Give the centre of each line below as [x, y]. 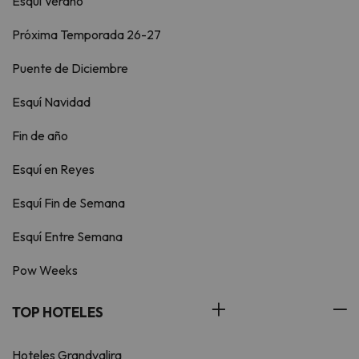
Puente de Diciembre [70, 69]
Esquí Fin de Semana [69, 203]
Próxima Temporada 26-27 [87, 35]
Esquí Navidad [51, 102]
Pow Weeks [45, 270]
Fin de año [40, 136]
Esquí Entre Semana [67, 237]
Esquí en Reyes [53, 169]
